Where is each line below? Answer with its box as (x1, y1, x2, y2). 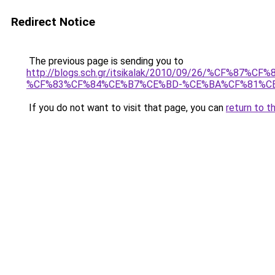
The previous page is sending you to (26, 55, 184, 67)
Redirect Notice (11, 15, 95, 29)
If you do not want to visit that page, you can (26, 102, 226, 114)
